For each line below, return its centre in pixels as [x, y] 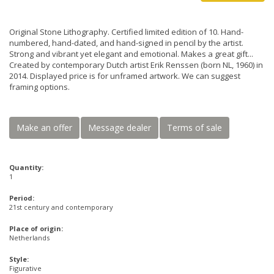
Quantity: [26, 167]
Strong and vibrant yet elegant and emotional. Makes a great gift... [131, 54]
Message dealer [120, 128]
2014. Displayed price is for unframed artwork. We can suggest [125, 76]
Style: [19, 259]
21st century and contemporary [61, 207]
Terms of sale [194, 128]
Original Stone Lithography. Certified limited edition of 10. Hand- [126, 32]
